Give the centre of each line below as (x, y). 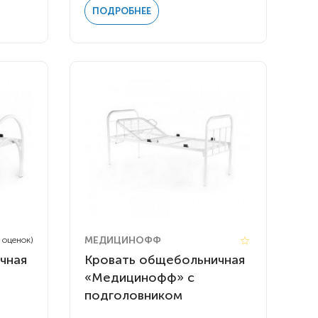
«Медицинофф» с (140, 277)
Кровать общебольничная (165, 259)
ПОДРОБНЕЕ (122, 11)
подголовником (134, 295)
